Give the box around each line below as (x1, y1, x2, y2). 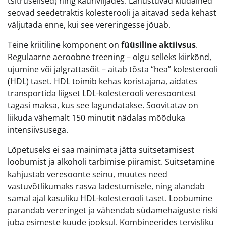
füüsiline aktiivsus (121, 39, 196, 51)
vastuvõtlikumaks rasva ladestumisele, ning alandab (8, 181, 205, 192)
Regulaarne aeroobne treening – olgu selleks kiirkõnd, (8, 51, 211, 63)
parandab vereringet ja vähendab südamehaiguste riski (8, 205, 218, 216)
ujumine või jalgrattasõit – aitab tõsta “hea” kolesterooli (8, 64, 218, 75)
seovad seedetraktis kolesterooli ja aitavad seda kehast (8, 7, 216, 19)
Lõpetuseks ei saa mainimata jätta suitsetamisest (8, 144, 194, 156)
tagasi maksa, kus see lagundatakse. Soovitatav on (8, 100, 198, 111)
